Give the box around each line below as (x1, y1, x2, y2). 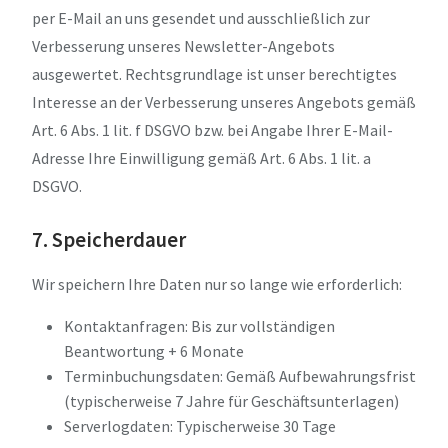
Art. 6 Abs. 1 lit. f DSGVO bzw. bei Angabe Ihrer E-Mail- (32, 119, 393, 140)
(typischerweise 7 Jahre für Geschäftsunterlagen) (64, 390, 399, 411)
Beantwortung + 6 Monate (64, 340, 244, 361)
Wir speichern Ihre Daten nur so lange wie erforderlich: (32, 273, 402, 294)
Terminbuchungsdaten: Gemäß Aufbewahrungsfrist (64, 365, 416, 386)
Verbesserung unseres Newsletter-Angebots (32, 35, 335, 56)
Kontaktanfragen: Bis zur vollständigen (64, 315, 335, 336)
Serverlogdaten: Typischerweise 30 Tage (64, 415, 336, 436)
